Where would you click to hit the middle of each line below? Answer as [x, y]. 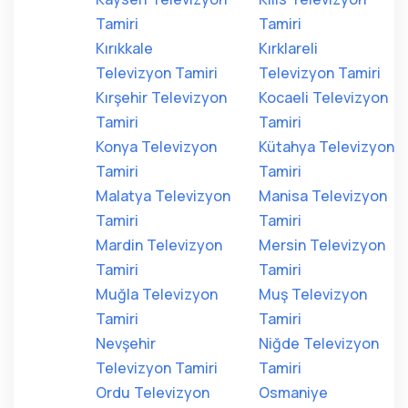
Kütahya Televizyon [326, 147]
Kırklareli [288, 48]
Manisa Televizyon [323, 196]
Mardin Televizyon [159, 245]
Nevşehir [126, 343]
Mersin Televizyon [322, 245]
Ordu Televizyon [153, 393]
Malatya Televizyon [163, 196]
